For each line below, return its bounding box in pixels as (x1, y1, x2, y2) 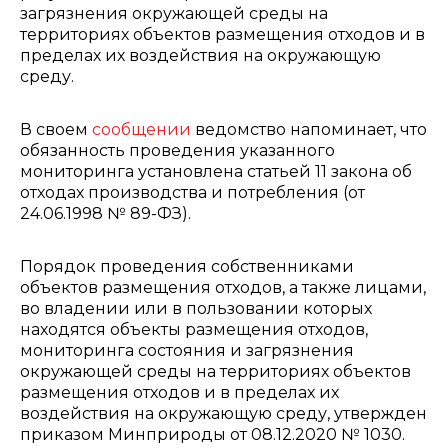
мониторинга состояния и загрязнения (20, 341, 354, 360)
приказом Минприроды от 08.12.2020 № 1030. (20, 425, 405, 444)
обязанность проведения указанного (20, 141, 335, 160)
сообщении (92, 120, 191, 139)
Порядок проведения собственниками (20, 257, 354, 276)
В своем (20, 120, 92, 139)
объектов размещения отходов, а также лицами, (20, 278, 426, 297)
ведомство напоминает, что (191, 120, 427, 139)
